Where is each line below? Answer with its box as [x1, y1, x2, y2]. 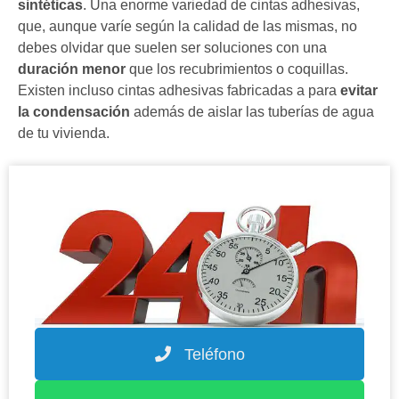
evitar [340, 82, 378, 98]
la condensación [18, 103, 130, 119]
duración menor [18, 61, 126, 77]
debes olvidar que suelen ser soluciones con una [18, 39, 327, 55]
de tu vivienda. [18, 125, 110, 141]
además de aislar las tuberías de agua [130, 103, 374, 119]
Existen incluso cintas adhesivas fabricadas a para [18, 82, 340, 98]
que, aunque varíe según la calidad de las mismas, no [18, 18, 357, 34]
